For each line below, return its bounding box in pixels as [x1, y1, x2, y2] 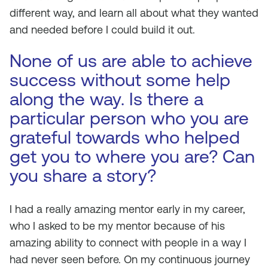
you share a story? [10, 165, 156, 186]
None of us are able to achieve [10, 50, 252, 71]
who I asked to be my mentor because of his [10, 220, 225, 232]
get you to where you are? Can [10, 146, 255, 167]
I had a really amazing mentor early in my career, [10, 203, 245, 215]
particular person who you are [10, 108, 249, 129]
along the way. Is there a [10, 89, 203, 109]
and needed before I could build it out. [10, 23, 195, 36]
